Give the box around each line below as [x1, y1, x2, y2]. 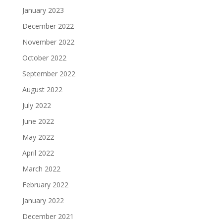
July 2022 [22, 101, 51, 110]
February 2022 [22, 180, 68, 189]
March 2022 [22, 164, 60, 173]
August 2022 [22, 85, 62, 94]
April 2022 [22, 148, 54, 158]
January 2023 [22, 5, 64, 15]
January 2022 [22, 196, 64, 205]
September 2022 [22, 69, 75, 78]
